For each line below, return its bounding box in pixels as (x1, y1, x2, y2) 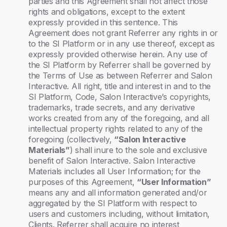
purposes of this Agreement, (28, 177, 137, 187)
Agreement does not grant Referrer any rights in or (28, 28, 218, 38)
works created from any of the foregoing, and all (28, 113, 209, 123)
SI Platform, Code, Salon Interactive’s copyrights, (28, 92, 211, 102)
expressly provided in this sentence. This (28, 17, 178, 27)
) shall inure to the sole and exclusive (69, 145, 207, 155)
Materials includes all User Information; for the (28, 166, 201, 176)
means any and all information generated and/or (28, 187, 207, 198)
